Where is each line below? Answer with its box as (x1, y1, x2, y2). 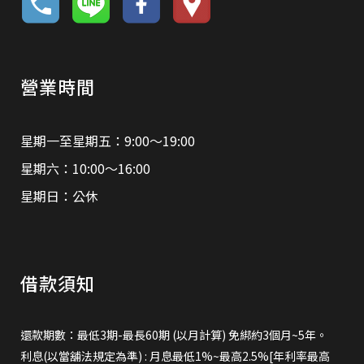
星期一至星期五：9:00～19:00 (20, 131, 195, 150)
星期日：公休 (20, 186, 98, 206)
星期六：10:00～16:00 (20, 158, 150, 178)
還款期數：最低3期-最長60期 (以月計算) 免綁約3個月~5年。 (20, 327, 327, 343)
